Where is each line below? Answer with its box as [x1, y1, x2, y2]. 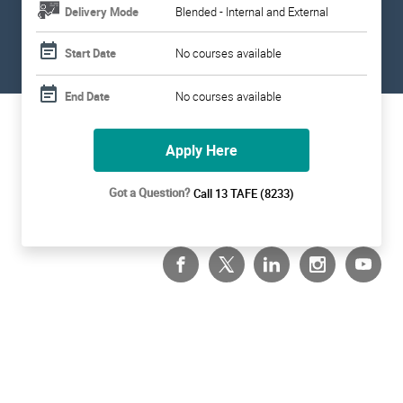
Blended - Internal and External [175, 4, 329, 20]
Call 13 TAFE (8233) [193, 185, 294, 201]
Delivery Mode [65, 4, 139, 20]
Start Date [65, 45, 117, 61]
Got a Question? [109, 184, 191, 201]
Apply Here [166, 140, 237, 160]
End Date [65, 88, 111, 104]
